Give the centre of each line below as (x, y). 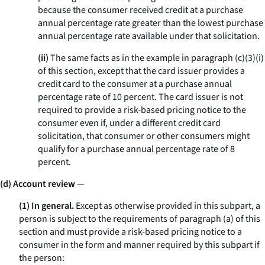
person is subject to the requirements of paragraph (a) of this (140, 219)
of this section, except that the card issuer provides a (141, 71)
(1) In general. (46, 206)
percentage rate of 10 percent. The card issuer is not (140, 97)
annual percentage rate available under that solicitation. (149, 36)
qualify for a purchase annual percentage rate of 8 (136, 149)
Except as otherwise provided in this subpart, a (167, 206)
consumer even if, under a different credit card (129, 123)
